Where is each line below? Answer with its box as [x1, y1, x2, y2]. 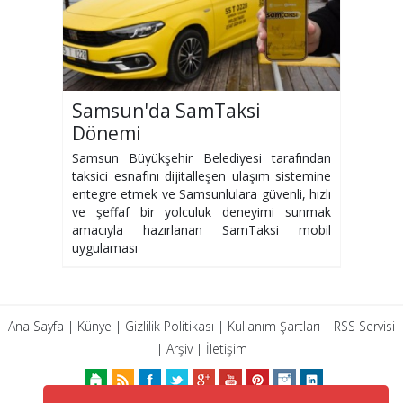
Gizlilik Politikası [125, 318, 214, 336]
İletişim [205, 340, 247, 358]
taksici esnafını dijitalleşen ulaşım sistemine [72, 167, 331, 185]
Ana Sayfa [8, 318, 64, 336]
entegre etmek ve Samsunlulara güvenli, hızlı [72, 185, 331, 203]
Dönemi [72, 121, 141, 147]
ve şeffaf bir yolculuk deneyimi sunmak [72, 203, 331, 221]
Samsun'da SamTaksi [72, 98, 261, 124]
